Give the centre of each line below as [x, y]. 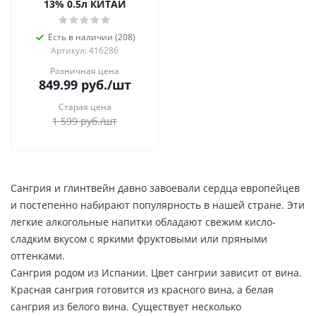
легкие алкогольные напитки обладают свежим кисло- [143, 222]
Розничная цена [85, 71]
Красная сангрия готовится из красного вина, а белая [142, 290]
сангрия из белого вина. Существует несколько [126, 306]
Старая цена [85, 107]
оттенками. [38, 256]
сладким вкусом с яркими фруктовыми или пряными [139, 239]
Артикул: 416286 [85, 50]
